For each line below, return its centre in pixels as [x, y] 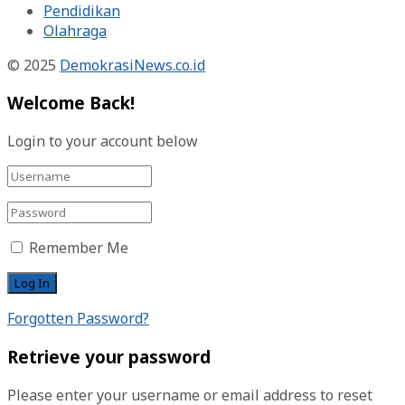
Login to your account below [103, 141]
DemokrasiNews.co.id [132, 65]
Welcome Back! [71, 103]
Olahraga [75, 30]
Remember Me [79, 248]
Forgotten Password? [78, 319]
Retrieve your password [109, 356]
